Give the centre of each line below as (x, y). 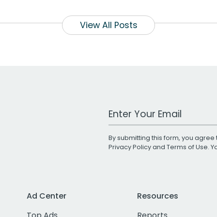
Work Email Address (146, 109)
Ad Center (46, 196)
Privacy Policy (130, 147)
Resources (157, 196)
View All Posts (108, 25)
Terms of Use (187, 147)
